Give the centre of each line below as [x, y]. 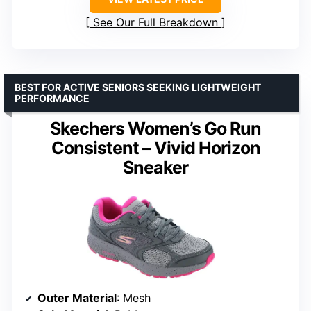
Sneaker [155, 167]
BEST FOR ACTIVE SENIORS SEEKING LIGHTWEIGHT [138, 87]
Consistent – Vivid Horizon [155, 148]
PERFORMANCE [52, 98]
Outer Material [77, 298]
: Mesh [134, 298]
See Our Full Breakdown [155, 22]
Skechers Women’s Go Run [155, 128]
